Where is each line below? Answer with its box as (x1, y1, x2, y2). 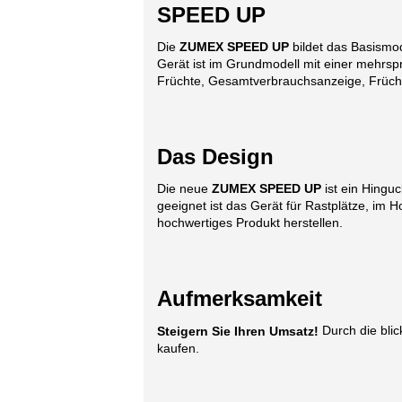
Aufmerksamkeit (157, 285, 322, 310)
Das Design (157, 144, 274, 169)
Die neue (157, 180, 212, 196)
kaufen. (157, 340, 199, 355)
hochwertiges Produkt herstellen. (157, 214, 343, 230)
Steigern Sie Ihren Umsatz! (157, 323, 319, 338)
